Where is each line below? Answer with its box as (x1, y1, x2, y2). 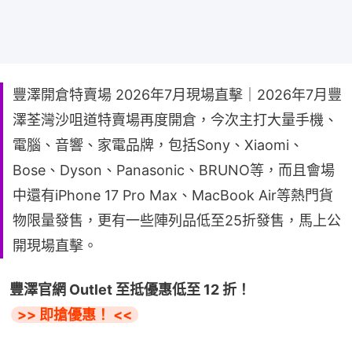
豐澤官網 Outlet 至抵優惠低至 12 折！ (9, 281, 251, 299)
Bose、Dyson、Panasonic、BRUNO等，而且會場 (13, 162, 335, 179)
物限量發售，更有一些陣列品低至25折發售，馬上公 (13, 212, 341, 229)
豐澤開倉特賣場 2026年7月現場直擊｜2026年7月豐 (13, 86, 342, 104)
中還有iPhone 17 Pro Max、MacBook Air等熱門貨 (13, 187, 333, 204)
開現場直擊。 (13, 237, 97, 255)
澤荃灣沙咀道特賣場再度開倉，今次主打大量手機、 (13, 112, 338, 129)
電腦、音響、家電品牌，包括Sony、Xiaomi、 (13, 137, 303, 154)
